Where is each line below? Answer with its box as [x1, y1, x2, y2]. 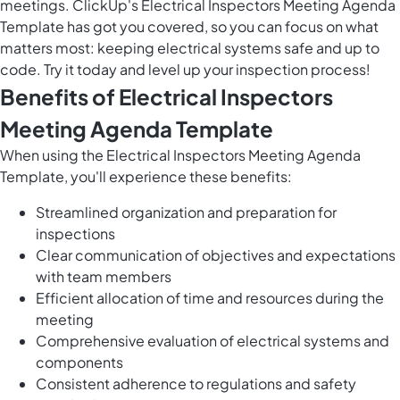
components [36, 353, 123, 372]
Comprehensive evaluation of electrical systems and [36, 331, 389, 351]
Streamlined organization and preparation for [36, 203, 337, 222]
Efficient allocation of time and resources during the [36, 288, 384, 308]
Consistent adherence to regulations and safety [36, 374, 356, 394]
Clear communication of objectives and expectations [36, 246, 396, 265]
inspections [36, 224, 115, 244]
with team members [36, 267, 171, 287]
